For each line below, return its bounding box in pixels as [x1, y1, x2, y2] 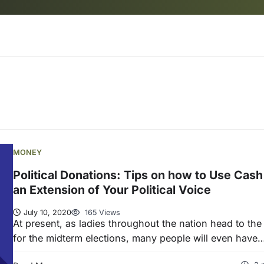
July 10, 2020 [24, 207, 71, 217]
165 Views [82, 207, 120, 217]
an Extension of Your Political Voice [13, 183, 211, 197]
